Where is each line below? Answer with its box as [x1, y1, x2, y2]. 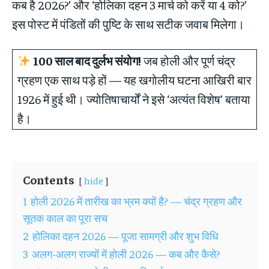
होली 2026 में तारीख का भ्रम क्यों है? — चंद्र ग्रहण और [31, 193, 242, 208]
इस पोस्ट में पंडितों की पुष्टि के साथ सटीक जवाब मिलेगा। [12, 16, 244, 31]
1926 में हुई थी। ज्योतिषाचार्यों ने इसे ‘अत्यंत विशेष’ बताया [17, 91, 250, 106]
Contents [23, 171, 74, 187]
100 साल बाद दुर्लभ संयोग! [31, 52, 141, 68]
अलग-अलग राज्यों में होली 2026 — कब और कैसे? [32, 246, 220, 261]
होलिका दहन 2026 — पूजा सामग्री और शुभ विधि [32, 228, 219, 243]
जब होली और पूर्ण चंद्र [141, 52, 235, 68]
